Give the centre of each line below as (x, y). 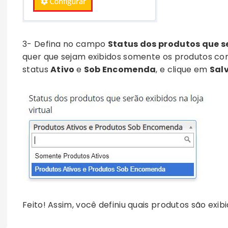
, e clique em (183, 70)
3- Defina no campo (65, 44)
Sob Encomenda (120, 70)
